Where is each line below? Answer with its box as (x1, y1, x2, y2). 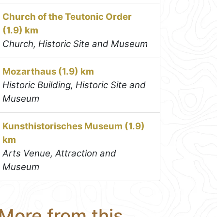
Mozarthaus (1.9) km (2, 65, 94, 77)
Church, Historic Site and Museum (2, 38, 148, 49)
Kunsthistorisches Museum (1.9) (2, 120, 145, 132)
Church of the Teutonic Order (2, 11, 132, 22)
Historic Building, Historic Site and (2, 79, 146, 91)
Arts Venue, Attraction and (2, 147, 117, 159)
